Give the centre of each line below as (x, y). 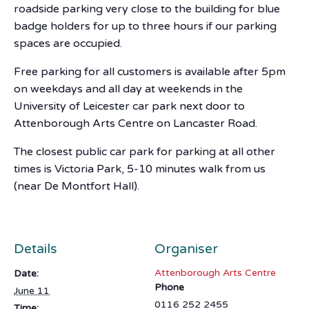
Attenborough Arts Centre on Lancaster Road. (136, 124)
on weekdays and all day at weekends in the (128, 89)
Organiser (186, 249)
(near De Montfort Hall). (77, 187)
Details (36, 249)
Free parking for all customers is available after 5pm (150, 72)
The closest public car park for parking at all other (144, 152)
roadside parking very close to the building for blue (147, 9)
